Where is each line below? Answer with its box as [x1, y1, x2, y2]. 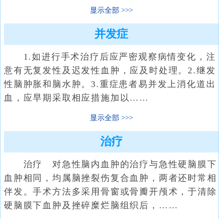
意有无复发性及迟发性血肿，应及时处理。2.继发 [4, 66, 216, 75]
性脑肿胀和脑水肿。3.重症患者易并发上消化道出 [4, 79, 216, 89]
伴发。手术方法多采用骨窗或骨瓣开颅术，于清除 [4, 187, 217, 197]
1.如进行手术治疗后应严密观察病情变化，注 [4, 52, 216, 62]
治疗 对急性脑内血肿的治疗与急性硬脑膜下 [4, 159, 217, 169]
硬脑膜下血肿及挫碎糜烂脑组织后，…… [4, 200, 178, 210]
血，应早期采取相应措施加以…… [4, 93, 150, 103]
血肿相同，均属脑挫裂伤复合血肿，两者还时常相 [4, 173, 217, 183]
